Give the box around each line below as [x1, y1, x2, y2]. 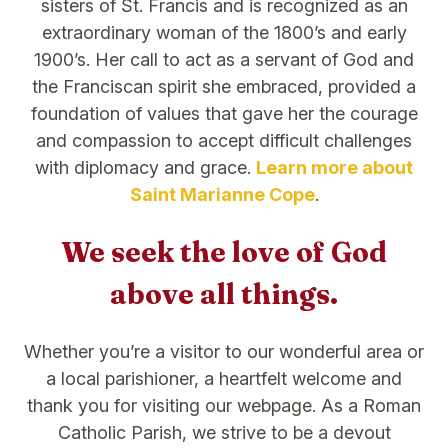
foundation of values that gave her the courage [30, 102, 418, 124]
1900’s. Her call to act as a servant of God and [34, 48, 414, 70]
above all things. [110, 276, 338, 311]
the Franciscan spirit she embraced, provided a [32, 75, 416, 97]
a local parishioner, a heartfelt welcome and [46, 368, 402, 389]
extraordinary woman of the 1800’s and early [41, 21, 407, 43]
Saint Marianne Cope [129, 183, 315, 205]
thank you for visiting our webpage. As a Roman [27, 395, 421, 416]
